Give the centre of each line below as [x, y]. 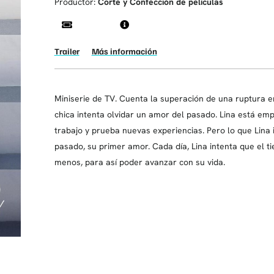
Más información [124, 51]
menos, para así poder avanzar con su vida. [139, 162]
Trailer [67, 51]
